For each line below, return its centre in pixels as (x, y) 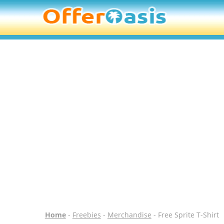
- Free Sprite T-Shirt (185, 215)
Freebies (86, 215)
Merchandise (129, 215)
